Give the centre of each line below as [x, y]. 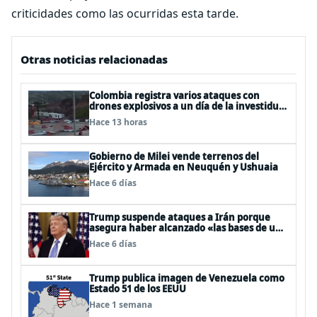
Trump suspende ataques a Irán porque [180, 217]
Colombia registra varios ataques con [174, 95]
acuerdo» [111, 238]
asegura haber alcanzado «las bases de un [185, 227]
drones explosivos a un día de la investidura [189, 106]
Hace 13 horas [118, 122]
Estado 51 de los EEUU [138, 288]
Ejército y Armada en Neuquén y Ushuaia [184, 167]
